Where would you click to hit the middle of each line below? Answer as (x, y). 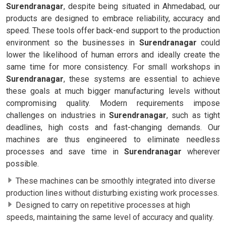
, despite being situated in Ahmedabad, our (142, 6)
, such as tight (193, 115)
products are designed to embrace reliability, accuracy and (113, 18)
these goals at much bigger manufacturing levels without (113, 91)
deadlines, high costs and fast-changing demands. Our (113, 127)
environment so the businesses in (73, 42)
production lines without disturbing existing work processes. (112, 193)
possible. (22, 163)
